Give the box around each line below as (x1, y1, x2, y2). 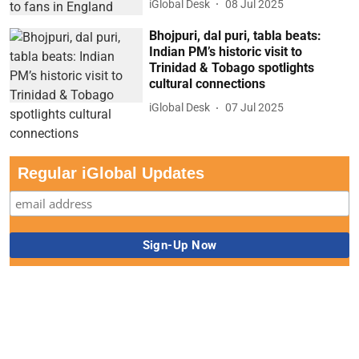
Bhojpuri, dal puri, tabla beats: (149, 27, 322, 43)
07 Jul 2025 (225, 101, 284, 115)
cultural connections (149, 75, 266, 91)
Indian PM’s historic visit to (149, 43, 303, 59)
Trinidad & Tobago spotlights (149, 59, 315, 75)
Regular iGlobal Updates (18, 163, 204, 182)
